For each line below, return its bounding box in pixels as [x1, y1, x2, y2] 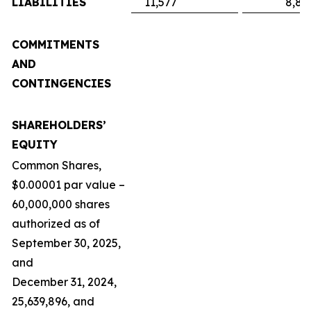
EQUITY [12, 137, 58, 151]
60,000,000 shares [12, 197, 110, 211]
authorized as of [12, 217, 100, 230]
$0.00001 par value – [12, 178, 125, 192]
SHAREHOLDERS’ [12, 118, 106, 132]
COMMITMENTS [12, 37, 99, 51]
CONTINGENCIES [12, 76, 111, 90]
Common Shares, [12, 158, 101, 172]
